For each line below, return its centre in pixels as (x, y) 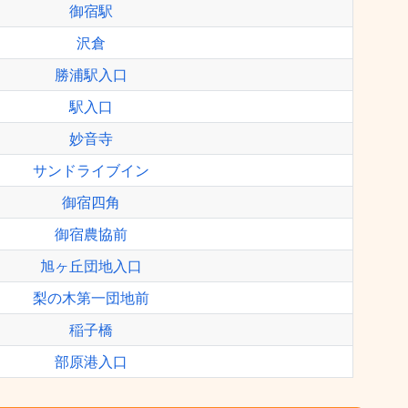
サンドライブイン (91, 170)
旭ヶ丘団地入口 (91, 266)
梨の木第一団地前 (91, 298)
